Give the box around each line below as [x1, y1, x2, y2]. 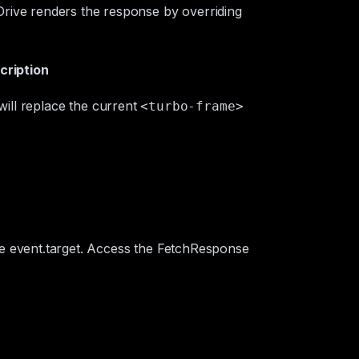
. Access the [79, 240, 157, 256]
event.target [9, 240, 80, 256]
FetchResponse [156, 240, 249, 256]
